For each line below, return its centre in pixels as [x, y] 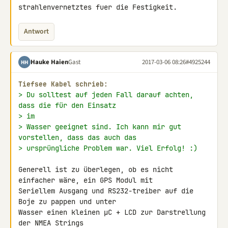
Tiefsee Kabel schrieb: [63, 84]
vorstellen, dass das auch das [77, 137]
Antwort [36, 32]
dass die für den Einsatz [67, 105]
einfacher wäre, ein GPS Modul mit [88, 180]
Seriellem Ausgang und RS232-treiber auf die [106, 191]
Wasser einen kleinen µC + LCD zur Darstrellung [112, 212]
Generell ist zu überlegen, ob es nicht [96, 169]
